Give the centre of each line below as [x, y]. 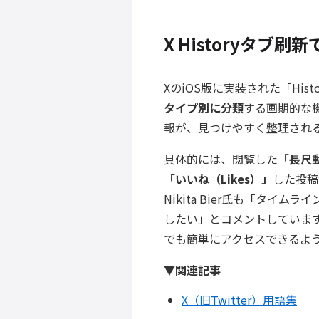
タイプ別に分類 [203, 108]
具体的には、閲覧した [220, 159]
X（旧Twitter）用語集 [239, 300]
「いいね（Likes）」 [218, 179]
